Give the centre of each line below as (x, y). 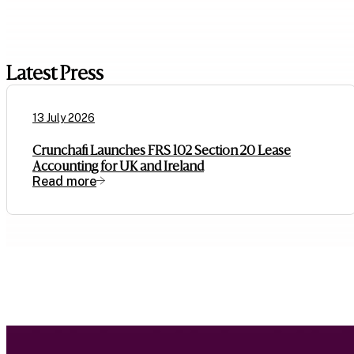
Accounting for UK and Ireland (118, 166)
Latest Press (55, 73)
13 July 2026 (64, 118)
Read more (64, 182)
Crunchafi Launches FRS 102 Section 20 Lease (162, 151)
